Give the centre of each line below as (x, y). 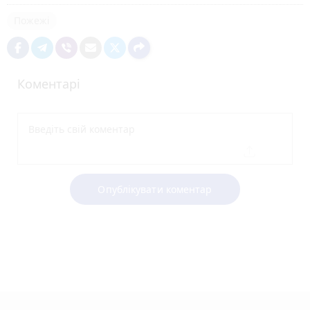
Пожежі (32, 20)
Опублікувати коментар (155, 189)
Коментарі (49, 83)
